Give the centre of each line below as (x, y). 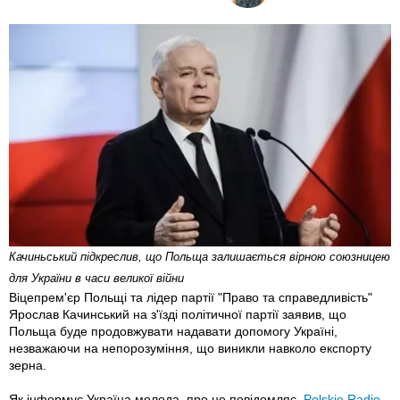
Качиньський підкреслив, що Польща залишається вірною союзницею (200, 256)
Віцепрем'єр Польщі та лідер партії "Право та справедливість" (191, 297)
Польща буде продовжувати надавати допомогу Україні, (173, 331)
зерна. (28, 365)
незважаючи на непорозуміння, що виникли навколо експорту (190, 348)
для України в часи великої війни (96, 278)
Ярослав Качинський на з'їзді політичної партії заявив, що (178, 314)
